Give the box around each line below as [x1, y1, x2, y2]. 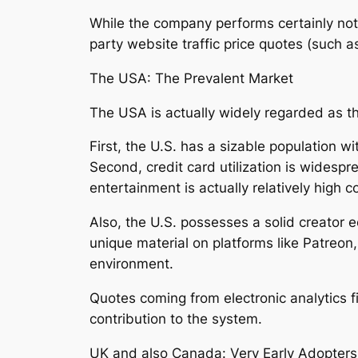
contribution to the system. [89, 310, 262, 327]
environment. [89, 256, 173, 272]
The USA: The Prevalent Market [89, 70, 293, 86]
